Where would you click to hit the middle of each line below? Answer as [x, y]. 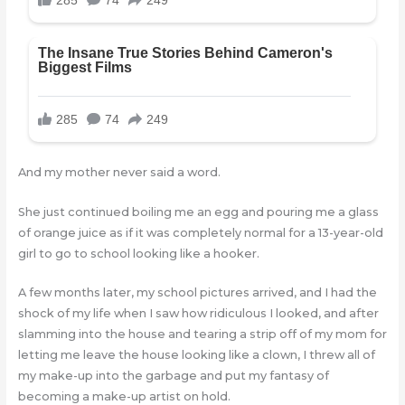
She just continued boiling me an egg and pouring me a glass [198, 212]
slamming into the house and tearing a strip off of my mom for [202, 334]
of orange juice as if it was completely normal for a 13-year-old [200, 232]
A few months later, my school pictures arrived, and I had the [197, 293]
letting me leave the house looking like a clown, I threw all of [196, 355]
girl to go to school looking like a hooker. [138, 253]
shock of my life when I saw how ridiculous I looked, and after [198, 314]
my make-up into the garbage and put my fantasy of [173, 376]
